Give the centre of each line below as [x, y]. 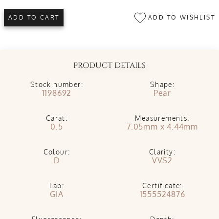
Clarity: [162, 152]
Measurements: [162, 118]
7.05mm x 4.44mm [162, 127]
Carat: [57, 118]
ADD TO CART [34, 17]
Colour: [57, 152]
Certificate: [162, 186]
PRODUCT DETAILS [109, 66]
